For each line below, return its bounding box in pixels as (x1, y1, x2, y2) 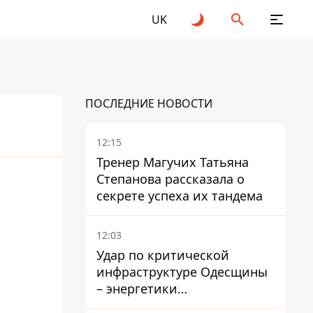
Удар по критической (96, 247, 229, 263)
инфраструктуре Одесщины (96, 263, 268, 280)
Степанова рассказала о (96, 170, 245, 187)
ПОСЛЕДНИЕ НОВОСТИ (85, 96, 212, 111)
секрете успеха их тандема (96, 187, 263, 204)
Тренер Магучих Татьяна (96, 154, 249, 170)
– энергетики (96, 280, 177, 297)
